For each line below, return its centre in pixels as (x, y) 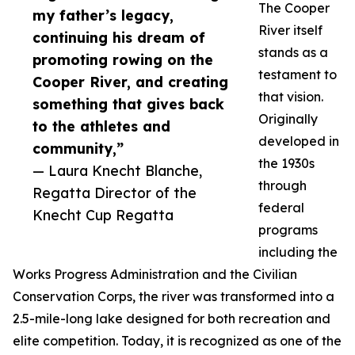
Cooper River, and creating (130, 82)
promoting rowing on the (123, 60)
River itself (290, 31)
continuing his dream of (119, 38)
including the (298, 252)
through (282, 186)
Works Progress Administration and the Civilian (155, 275)
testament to (298, 75)
